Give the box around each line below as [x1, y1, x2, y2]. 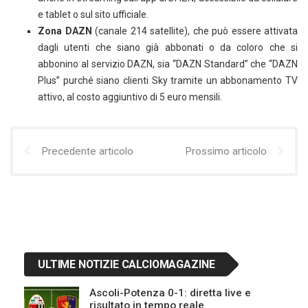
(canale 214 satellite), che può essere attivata [91, 25, 298, 36]
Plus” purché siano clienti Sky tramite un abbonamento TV [38, 74, 298, 86]
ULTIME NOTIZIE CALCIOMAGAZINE [38, 257, 215, 271]
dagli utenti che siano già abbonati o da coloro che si [38, 41, 298, 53]
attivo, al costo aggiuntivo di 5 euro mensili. [38, 91, 222, 102]
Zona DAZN [38, 25, 92, 36]
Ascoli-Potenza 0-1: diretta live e [89, 286, 251, 299]
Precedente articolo [41, 144, 133, 157]
